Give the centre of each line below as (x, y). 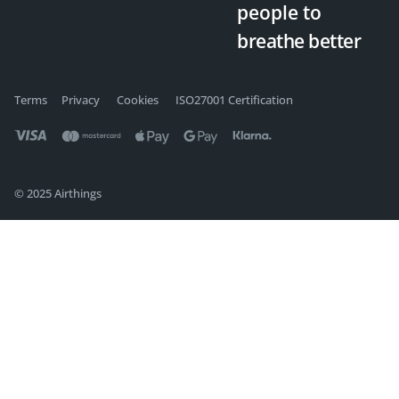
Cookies (138, 100)
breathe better (299, 41)
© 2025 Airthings (58, 194)
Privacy (81, 100)
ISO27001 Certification (234, 100)
